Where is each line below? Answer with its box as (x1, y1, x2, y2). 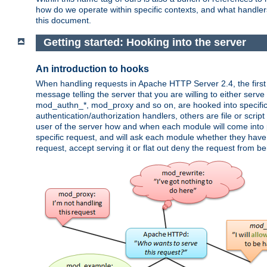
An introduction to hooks (36, 63, 149, 74)
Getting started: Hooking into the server (43, 36, 246, 49)
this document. (36, 15, 91, 25)
